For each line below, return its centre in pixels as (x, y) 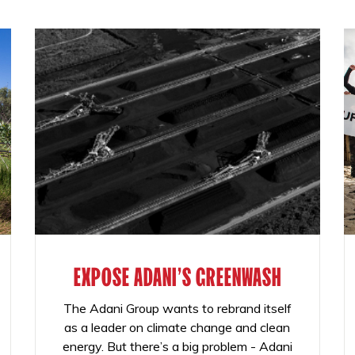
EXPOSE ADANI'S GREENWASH (177, 277)
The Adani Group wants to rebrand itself (177, 308)
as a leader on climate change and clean (177, 327)
